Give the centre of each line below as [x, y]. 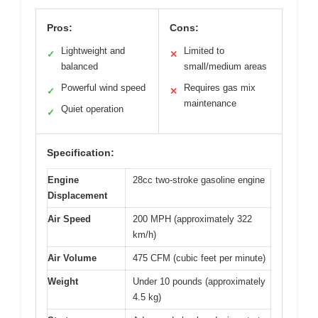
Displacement [77, 196]
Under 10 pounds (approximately [199, 282]
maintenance [210, 104]
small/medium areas [225, 67]
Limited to [204, 51]
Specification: [81, 153]
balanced [79, 67]
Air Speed [69, 219]
